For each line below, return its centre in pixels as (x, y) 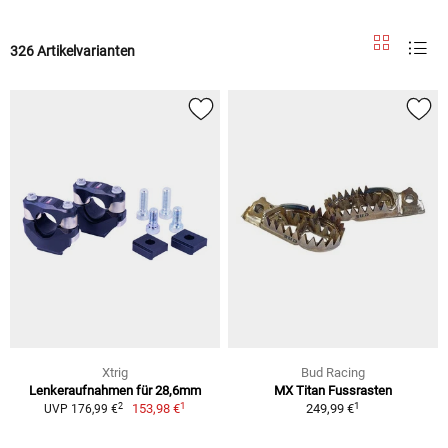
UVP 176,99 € (80, 409)
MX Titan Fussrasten (333, 391)
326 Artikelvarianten (72, 50)
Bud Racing (333, 373)
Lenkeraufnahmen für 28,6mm (115, 391)
